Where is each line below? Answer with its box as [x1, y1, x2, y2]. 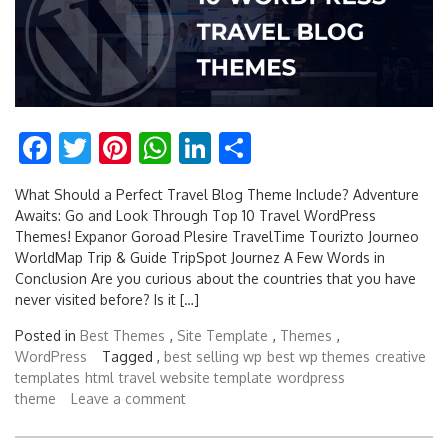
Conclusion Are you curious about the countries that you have [15, 270, 416, 288]
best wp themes [267, 348, 370, 366]
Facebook [51, 127, 187, 169]
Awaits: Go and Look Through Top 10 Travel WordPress [15, 207, 376, 225]
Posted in [15, 327, 80, 345]
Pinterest [131, 127, 260, 169]
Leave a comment [71, 390, 186, 408]
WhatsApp [171, 127, 319, 169]
